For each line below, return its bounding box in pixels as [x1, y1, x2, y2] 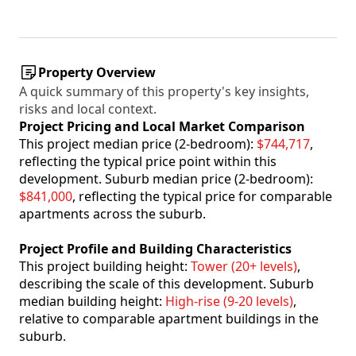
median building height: [19, 292, 165, 311]
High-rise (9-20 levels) [165, 292, 293, 311]
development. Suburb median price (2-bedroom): [19, 170, 313, 188]
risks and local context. [19, 100, 157, 118]
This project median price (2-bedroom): [19, 135, 257, 153]
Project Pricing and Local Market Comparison [19, 118, 305, 136]
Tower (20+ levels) [191, 257, 297, 276]
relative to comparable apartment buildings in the [19, 310, 319, 328]
